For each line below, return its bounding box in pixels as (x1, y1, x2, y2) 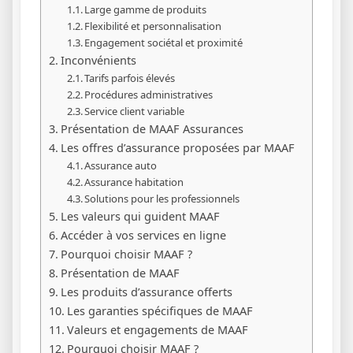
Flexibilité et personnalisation (84, 18, 222, 33)
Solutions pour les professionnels (84, 191, 240, 206)
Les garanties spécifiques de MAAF (66, 303, 253, 318)
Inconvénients (60, 52, 136, 68)
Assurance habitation (84, 174, 184, 189)
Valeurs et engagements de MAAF (66, 321, 248, 337)
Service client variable (84, 103, 185, 118)
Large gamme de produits (84, 2, 207, 17)
